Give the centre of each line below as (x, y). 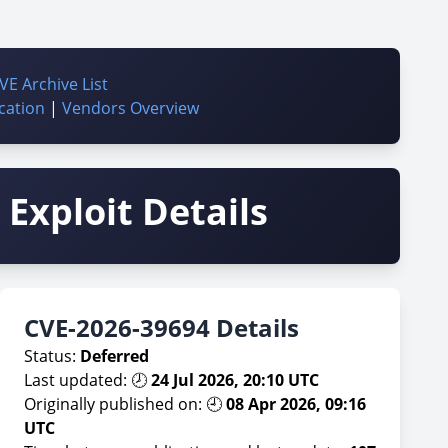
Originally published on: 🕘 (125, 404)
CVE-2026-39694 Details (161, 327)
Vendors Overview (130, 108)
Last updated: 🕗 (87, 380)
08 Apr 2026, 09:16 (296, 404)
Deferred (114, 356)
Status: (52, 356)
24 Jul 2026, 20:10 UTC (235, 380)
